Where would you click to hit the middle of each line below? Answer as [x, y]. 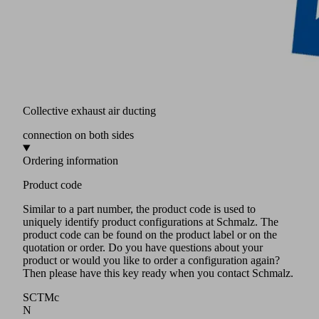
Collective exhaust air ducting [89, 111]
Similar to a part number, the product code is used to [139, 209]
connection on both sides [78, 135]
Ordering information [70, 161]
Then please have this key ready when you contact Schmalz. [158, 273]
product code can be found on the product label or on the [150, 235]
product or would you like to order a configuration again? [151, 261]
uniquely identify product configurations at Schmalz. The [151, 222]
